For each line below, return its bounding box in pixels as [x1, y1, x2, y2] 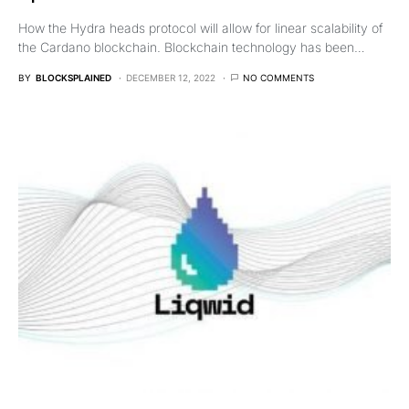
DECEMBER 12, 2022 [126, 71, 215, 83]
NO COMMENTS [243, 71, 314, 83]
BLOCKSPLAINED [36, 71, 111, 83]
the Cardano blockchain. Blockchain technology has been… [18, 38, 365, 55]
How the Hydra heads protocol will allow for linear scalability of [18, 19, 383, 36]
